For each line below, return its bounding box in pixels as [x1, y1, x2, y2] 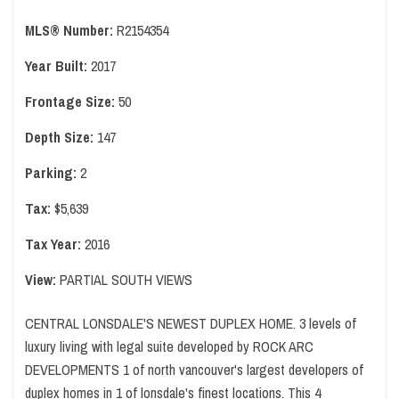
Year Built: [25, 56, 87, 76]
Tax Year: [25, 234, 85, 254]
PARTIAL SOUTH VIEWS [60, 270, 192, 289]
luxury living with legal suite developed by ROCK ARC [25, 337, 313, 356]
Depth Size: [25, 127, 94, 147]
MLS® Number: [25, 20, 113, 40]
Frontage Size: [25, 92, 115, 111]
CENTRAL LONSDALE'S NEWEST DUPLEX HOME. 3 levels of [25, 313, 356, 333]
